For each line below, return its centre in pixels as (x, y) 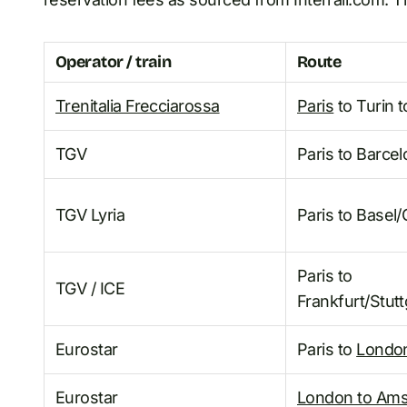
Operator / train (114, 62)
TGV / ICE (90, 289)
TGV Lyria (90, 215)
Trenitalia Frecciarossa (138, 106)
